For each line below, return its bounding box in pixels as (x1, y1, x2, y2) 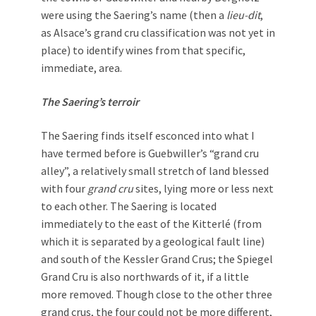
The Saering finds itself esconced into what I (41, 128, 255, 142)
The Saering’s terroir (41, 95, 139, 109)
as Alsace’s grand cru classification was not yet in (41, 25, 275, 39)
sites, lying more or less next (135, 181, 274, 195)
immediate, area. (41, 61, 122, 75)
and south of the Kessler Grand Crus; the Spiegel (41, 252, 273, 266)
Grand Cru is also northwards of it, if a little (41, 269, 249, 284)
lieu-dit (226, 8, 260, 22)
